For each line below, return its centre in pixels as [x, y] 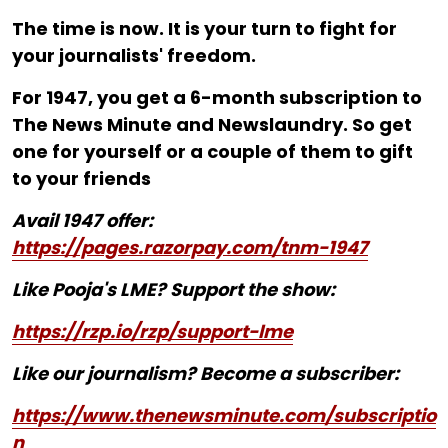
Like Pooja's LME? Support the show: [173, 289]
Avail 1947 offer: [82, 220]
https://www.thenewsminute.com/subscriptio [224, 415]
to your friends [83, 178]
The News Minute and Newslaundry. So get [212, 124]
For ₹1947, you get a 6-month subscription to [217, 97]
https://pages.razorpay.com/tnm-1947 [190, 247]
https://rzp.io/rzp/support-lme [152, 331]
